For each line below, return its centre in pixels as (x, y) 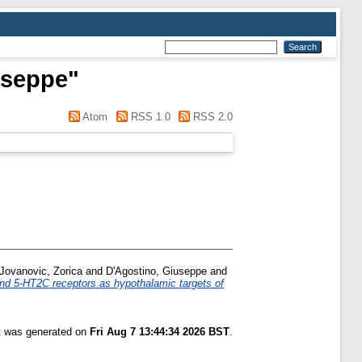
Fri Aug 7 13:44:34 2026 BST (160, 332)
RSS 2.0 (211, 117)
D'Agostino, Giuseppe (156, 271)
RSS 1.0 (149, 117)
